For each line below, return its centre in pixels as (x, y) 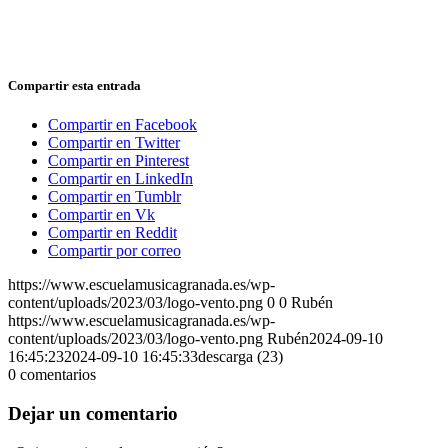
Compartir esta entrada (74, 85)
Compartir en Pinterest (118, 161)
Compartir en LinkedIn (120, 179)
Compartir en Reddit (112, 233)
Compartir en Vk (101, 215)
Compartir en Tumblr (114, 197)
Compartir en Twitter (114, 143)
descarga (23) (240, 357)
